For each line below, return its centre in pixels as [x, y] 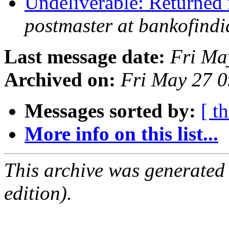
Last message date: [85, 57]
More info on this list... [121, 134]
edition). [38, 193]
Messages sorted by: [110, 111]
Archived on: [60, 80]
